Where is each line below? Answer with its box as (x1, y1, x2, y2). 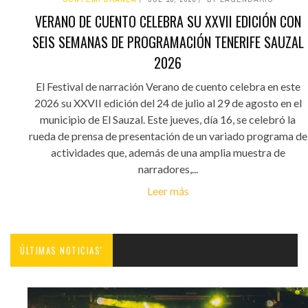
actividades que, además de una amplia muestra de (50, 145, 285, 159)
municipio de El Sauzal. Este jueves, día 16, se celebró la (40, 112, 296, 126)
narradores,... (137, 162, 198, 175)
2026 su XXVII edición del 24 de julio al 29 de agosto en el (34, 96, 302, 109)
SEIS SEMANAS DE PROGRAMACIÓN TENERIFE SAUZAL (32, 31, 304, 52)
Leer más (146, 184, 189, 197)
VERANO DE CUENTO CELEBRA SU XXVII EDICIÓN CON (34, 10, 301, 32)
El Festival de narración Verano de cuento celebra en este (35, 79, 300, 93)
